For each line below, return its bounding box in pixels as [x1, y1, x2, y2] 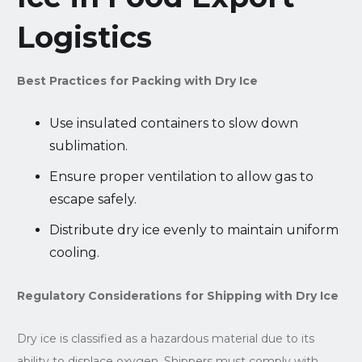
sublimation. [48, 137, 128, 154]
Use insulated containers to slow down [48, 115, 298, 131]
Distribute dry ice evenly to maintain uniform [48, 221, 339, 238]
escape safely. [48, 191, 137, 207]
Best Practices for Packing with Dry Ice [16, 73, 258, 88]
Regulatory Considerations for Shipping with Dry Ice [16, 288, 339, 303]
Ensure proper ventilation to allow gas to [48, 168, 314, 184]
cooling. [48, 244, 99, 260]
